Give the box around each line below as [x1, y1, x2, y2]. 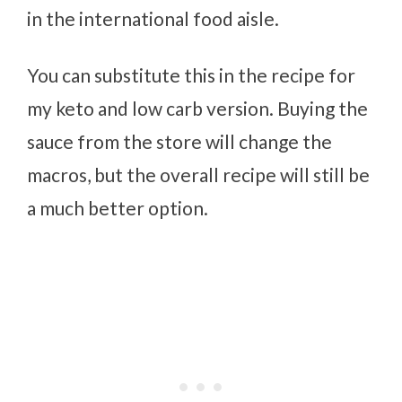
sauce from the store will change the [27, 129, 333, 153]
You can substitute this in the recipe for [27, 63, 356, 86]
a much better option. [27, 196, 209, 219]
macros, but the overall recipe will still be [27, 162, 371, 186]
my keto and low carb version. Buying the [27, 96, 369, 119]
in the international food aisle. [27, 6, 280, 30]
